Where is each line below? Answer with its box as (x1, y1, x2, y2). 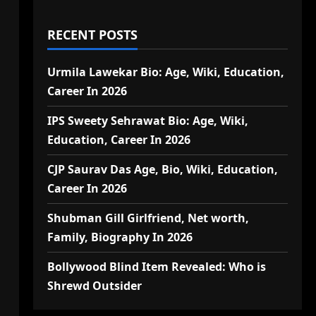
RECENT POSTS (47, 26, 138, 43)
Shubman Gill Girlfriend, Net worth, (47, 210, 249, 226)
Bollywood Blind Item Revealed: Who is (47, 259, 266, 274)
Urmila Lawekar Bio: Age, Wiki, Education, (47, 64, 284, 80)
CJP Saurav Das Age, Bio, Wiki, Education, (47, 162, 278, 177)
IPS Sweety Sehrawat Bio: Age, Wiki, (47, 113, 248, 128)
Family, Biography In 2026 (47, 229, 193, 245)
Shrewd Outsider (47, 278, 142, 293)
